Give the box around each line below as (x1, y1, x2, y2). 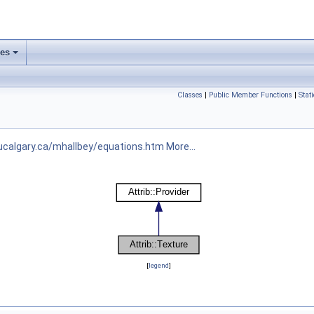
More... (166, 141, 196, 152)
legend (148, 261, 169, 269)
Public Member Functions (209, 90, 292, 100)
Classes (177, 90, 203, 100)
